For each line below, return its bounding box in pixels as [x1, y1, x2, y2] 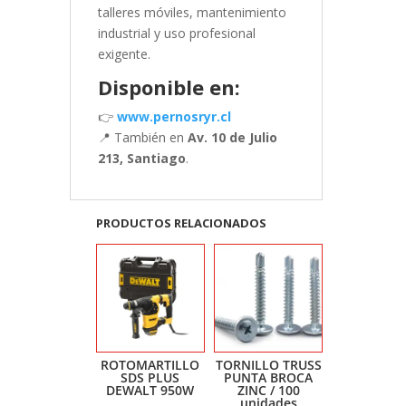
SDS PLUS [121, 369, 180, 387]
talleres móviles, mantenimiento [97, 4, 286, 22]
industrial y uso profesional [97, 24, 256, 43]
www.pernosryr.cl [116, 108, 231, 126]
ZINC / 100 [237, 382, 300, 400]
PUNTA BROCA [224, 369, 314, 387]
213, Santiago [97, 150, 186, 168]
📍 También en [97, 129, 188, 147]
